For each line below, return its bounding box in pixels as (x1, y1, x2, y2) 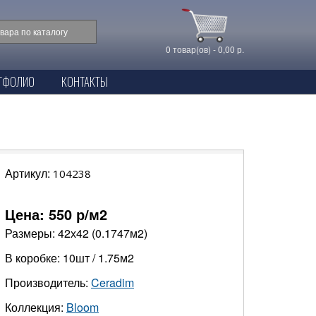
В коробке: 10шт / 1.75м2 (5, 250, 134, 266)
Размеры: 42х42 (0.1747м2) (5, 225, 147, 241)
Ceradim (91, 274, 134, 291)
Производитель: (5, 274, 91, 291)
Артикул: (5, 165, 53, 181)
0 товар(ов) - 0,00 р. (165, 42, 244, 55)
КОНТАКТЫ (61, 73, 108, 90)
